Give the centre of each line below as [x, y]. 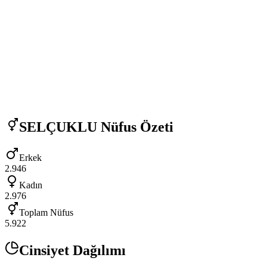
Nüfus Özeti [135, 127]
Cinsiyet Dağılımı [72, 251]
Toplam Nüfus [46, 213]
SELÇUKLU [58, 127]
